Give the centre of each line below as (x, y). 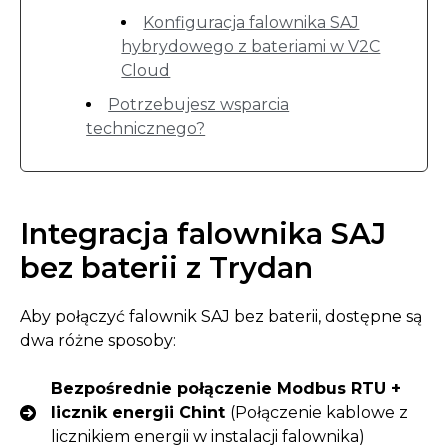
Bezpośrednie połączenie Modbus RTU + (226, 388)
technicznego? (146, 128)
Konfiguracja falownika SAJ (251, 22)
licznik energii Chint (138, 412)
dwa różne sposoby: (98, 340)
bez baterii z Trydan (166, 267)
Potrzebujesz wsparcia (199, 104)
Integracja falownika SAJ (203, 233)
